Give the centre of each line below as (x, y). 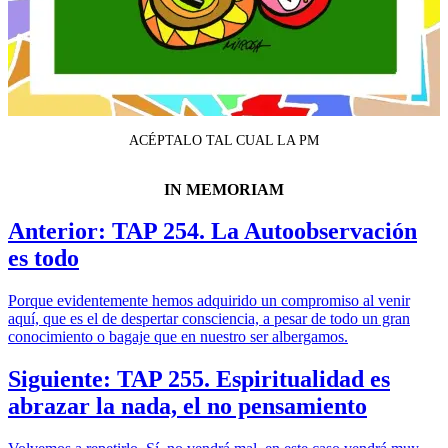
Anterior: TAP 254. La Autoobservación (212, 231)
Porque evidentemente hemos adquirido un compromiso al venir (209, 301)
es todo (43, 258)
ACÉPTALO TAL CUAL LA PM (224, 139)
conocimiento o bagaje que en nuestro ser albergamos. (178, 337)
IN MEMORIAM (224, 189)
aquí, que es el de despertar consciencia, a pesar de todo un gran (209, 319)
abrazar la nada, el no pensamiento (187, 406)
